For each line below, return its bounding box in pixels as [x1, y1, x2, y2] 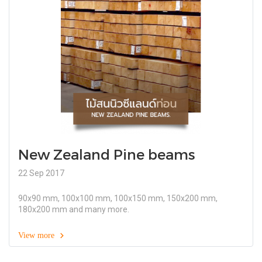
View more [18, 231, 57, 240]
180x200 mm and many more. [18, 205, 129, 214]
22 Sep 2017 [18, 168, 64, 178]
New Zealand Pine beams [18, 146, 195, 163]
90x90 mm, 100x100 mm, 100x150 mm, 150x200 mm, [18, 194, 218, 203]
